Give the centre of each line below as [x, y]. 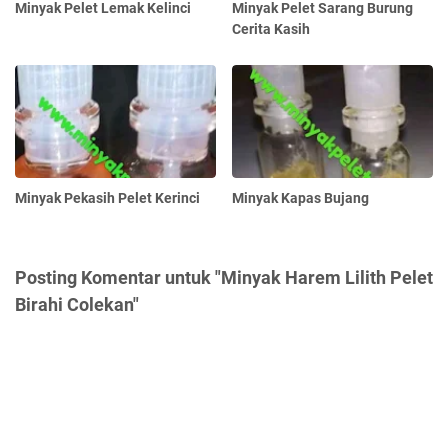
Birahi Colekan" [77, 304]
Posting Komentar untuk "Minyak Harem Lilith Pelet [224, 277]
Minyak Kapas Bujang [301, 197]
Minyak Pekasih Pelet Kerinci [107, 197]
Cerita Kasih [271, 28]
